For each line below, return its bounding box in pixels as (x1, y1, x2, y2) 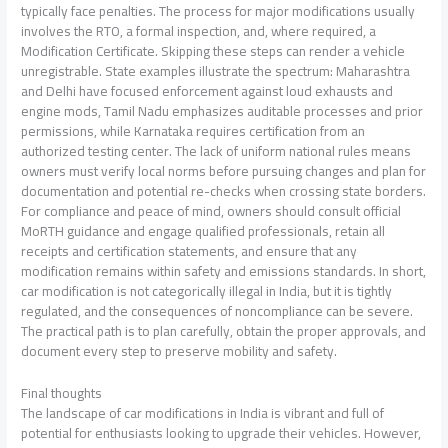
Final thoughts (21, 379, 103, 406)
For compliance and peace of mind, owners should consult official (21, 198, 402, 224)
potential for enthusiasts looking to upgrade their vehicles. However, (21, 419, 422, 446)
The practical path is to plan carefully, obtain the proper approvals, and (21, 318, 427, 344)
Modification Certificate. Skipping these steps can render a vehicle (21, 38, 406, 64)
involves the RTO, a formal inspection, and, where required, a (21, 18, 377, 44)
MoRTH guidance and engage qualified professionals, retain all (21, 218, 386, 244)
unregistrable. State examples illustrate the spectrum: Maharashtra (21, 58, 411, 84)
